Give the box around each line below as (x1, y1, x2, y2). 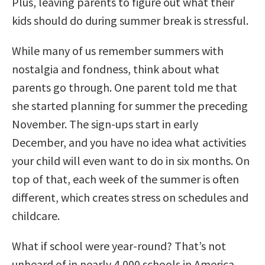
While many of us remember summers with (12, 43, 224, 58)
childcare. (12, 208, 60, 223)
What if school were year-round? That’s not (12, 238, 226, 253)
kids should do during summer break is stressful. (12, 12, 248, 28)
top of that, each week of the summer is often (12, 171, 239, 186)
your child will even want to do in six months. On (12, 153, 250, 168)
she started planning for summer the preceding (12, 98, 248, 113)
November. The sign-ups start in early (12, 116, 198, 131)
